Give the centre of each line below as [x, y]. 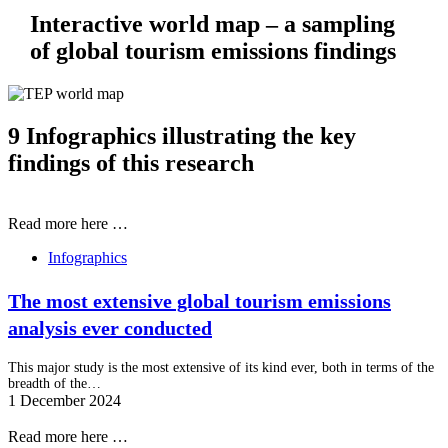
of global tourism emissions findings [212, 50]
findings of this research [131, 162]
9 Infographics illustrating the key [182, 135]
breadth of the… [54, 384]
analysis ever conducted [110, 327]
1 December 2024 [64, 401]
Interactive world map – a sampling [212, 23]
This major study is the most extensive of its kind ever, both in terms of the [221, 368]
